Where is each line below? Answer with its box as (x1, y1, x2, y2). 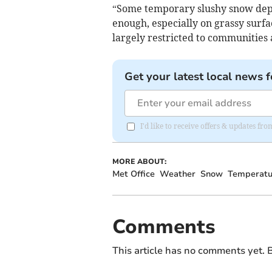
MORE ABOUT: (112, 157, 166, 167)
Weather (159, 168, 195, 180)
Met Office (112, 168, 155, 180)
